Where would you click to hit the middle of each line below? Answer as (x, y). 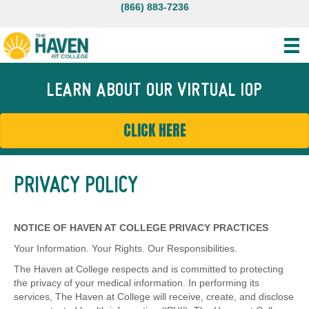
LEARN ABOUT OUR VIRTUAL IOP (154, 92)
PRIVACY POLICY (76, 187)
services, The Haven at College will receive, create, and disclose (154, 297)
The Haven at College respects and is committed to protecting (149, 269)
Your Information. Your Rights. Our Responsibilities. (126, 249)
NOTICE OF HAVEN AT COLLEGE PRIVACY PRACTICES (141, 228)
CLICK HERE (154, 131)
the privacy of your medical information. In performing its (137, 283)
